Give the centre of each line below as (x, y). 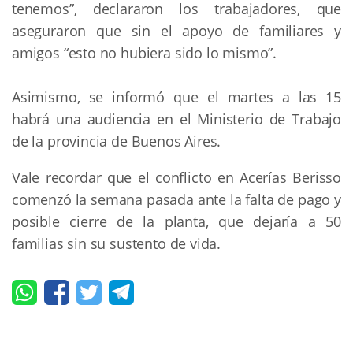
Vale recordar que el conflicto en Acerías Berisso (176, 177)
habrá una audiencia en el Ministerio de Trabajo (176, 119)
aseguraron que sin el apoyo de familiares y (176, 30)
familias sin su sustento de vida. (117, 243)
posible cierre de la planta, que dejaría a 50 (176, 221)
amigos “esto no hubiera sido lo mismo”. (144, 52)
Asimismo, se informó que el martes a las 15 (176, 97)
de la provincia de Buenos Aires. (117, 141)
